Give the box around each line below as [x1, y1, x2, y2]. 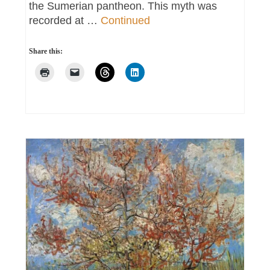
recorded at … [29, 14, 101, 27]
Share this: [29, 47, 63, 56]
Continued [101, 14, 151, 27]
